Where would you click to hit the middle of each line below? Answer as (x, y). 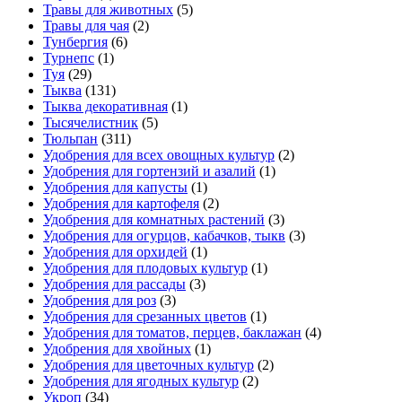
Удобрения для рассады (114, 284)
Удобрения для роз (100, 301)
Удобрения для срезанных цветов (145, 317)
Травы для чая (86, 26)
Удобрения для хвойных (117, 349)
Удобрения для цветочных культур (149, 365)
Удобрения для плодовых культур (145, 268)
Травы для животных (108, 10)
